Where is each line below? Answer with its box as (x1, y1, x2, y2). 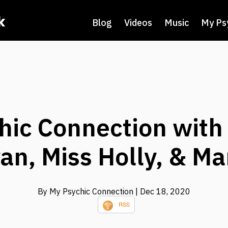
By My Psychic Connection (38, 186, 135, 197)
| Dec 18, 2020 (135, 186, 190, 197)
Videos (124, 17, 153, 28)
